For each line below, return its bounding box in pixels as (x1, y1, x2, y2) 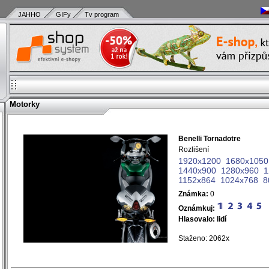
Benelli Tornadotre (178, 134, 241, 143)
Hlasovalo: (178, 215, 215, 223)
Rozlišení (178, 145, 209, 154)
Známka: (178, 190, 208, 198)
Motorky (4, 100, 40, 109)
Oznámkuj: (178, 204, 215, 213)
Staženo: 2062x (178, 234, 229, 243)
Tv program (84, 11, 119, 18)
